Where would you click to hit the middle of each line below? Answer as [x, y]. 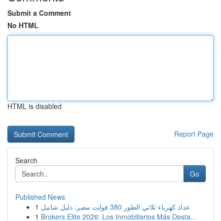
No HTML [23, 25]
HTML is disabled [35, 106]
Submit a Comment [39, 13]
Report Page [194, 134]
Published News [40, 197]
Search [26, 160]
